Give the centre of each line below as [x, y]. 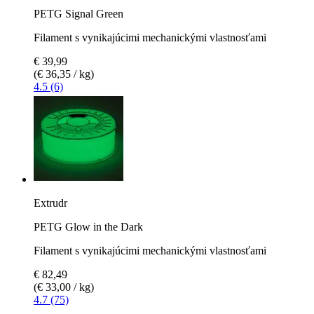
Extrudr [50, 203]
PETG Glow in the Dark [88, 226]
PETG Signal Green [78, 13]
